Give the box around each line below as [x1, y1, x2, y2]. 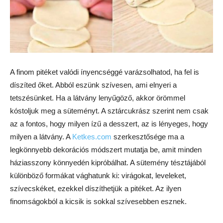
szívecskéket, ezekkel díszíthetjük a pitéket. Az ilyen [10, 184, 181, 193]
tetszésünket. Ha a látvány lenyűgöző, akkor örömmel [10, 93, 185, 102]
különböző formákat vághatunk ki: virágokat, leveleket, [10, 171, 186, 180]
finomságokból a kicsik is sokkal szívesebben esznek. [10, 197, 187, 206]
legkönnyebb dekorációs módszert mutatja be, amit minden [10, 145, 202, 154]
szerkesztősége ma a [111, 132, 184, 141]
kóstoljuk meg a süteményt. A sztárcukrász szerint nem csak [10, 106, 209, 115]
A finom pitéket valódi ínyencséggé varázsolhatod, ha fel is [10, 67, 199, 76]
